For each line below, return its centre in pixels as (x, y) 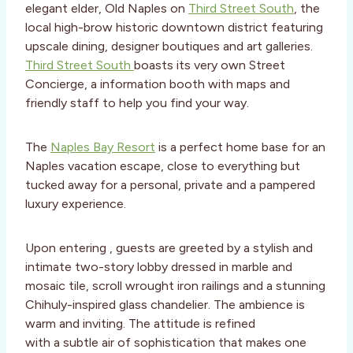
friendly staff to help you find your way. (137, 103)
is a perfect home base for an (240, 147)
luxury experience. (76, 204)
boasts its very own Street (210, 65)
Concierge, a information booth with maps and (158, 84)
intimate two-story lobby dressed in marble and (159, 267)
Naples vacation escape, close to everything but (163, 166)
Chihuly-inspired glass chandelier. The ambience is (165, 305)
